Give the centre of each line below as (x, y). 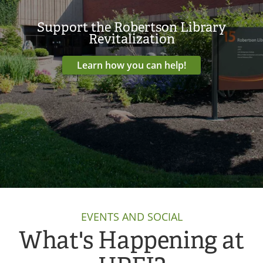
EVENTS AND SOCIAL (131, 217)
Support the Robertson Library (131, 28)
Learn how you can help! (131, 65)
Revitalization (131, 39)
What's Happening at (131, 241)
